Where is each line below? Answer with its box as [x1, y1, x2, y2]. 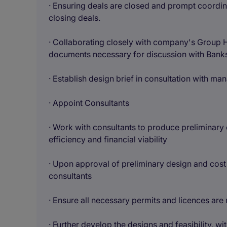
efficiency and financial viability [49, 134, 167, 144]
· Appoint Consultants [49, 98, 129, 108]
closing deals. [49, 13, 100, 23]
